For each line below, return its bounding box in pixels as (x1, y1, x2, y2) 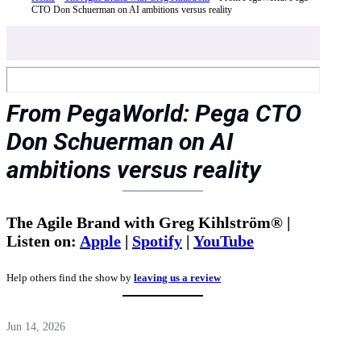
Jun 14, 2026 (6, 321, 65, 334)
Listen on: (6, 231, 80, 250)
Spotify (132, 231, 182, 250)
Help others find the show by (6, 272, 134, 284)
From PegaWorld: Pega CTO (6, 99, 301, 128)
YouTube (193, 231, 254, 250)
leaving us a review (134, 272, 221, 284)
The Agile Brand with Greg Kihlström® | (6, 213, 290, 231)
